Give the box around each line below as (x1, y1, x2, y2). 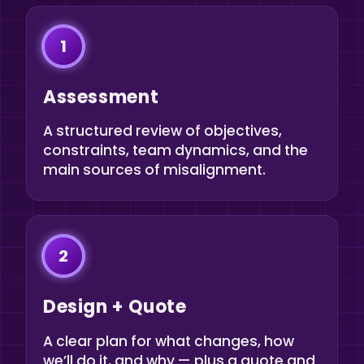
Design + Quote (43, 294, 187, 320)
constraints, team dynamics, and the (43, 141, 308, 161)
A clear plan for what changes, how (43, 331, 294, 351)
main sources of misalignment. (43, 160, 266, 180)
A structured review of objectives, (43, 121, 282, 141)
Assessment (43, 84, 159, 110)
